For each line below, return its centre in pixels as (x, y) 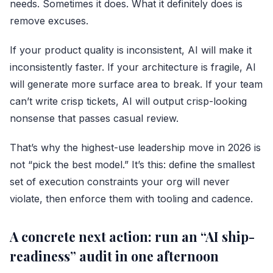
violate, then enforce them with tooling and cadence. (131, 198)
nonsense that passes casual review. (94, 118)
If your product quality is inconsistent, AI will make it (131, 50)
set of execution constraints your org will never (120, 181)
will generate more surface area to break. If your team (136, 84)
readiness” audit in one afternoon (114, 256)
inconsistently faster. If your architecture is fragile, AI (133, 67)
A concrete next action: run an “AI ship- (132, 236)
